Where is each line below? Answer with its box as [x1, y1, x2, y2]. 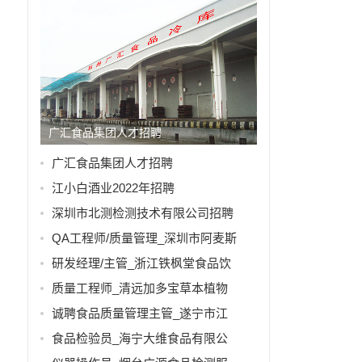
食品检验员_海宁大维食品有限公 [51, 331, 228, 346]
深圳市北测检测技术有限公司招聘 [51, 206, 234, 221]
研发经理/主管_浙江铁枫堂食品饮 [51, 256, 231, 271]
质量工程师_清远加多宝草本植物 [51, 281, 228, 296]
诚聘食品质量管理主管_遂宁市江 [51, 306, 228, 321]
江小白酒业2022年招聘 [51, 181, 175, 196]
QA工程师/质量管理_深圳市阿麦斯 [51, 231, 237, 246]
